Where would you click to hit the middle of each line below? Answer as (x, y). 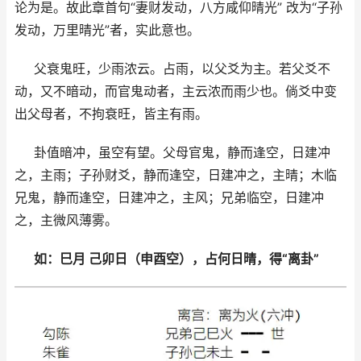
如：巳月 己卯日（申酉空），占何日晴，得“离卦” (176, 259)
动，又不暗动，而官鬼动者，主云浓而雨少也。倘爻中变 (176, 91)
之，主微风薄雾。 (66, 220)
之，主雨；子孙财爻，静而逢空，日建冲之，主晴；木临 (176, 175)
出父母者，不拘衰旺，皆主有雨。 (111, 114)
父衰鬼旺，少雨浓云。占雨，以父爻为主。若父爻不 (182, 69)
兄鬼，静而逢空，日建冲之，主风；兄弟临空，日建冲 (169, 198)
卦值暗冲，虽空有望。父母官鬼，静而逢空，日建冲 (182, 153)
